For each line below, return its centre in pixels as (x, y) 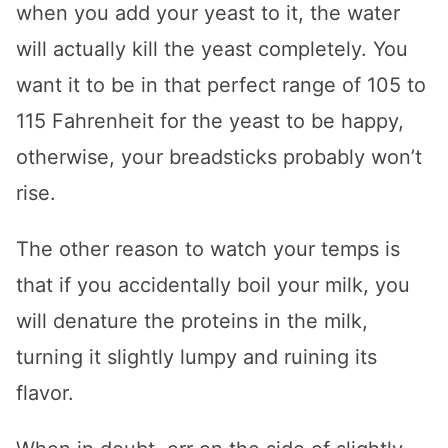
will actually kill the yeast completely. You (212, 49)
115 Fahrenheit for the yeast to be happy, (210, 121)
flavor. (45, 393)
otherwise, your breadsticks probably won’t (219, 157)
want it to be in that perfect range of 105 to (221, 85)
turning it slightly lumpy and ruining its (196, 357)
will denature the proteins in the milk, (192, 321)
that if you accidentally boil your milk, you (213, 285)
